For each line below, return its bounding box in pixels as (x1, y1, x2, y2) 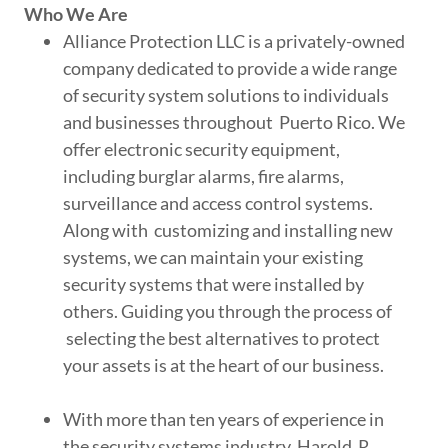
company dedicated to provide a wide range (63, 57, 398, 80)
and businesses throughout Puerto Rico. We (63, 111, 406, 134)
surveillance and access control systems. (63, 192, 374, 215)
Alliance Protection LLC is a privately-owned (63, 30, 406, 53)
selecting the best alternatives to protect (63, 327, 381, 350)
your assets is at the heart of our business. (63, 354, 385, 377)
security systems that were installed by (63, 273, 365, 296)
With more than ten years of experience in (63, 408, 385, 431)
